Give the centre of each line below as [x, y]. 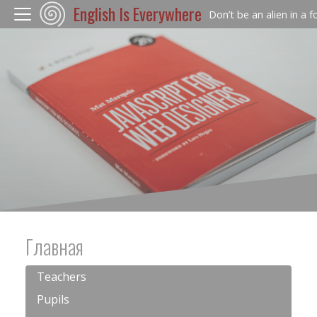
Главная [54, 247]
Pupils [53, 300]
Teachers [62, 277]
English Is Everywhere [137, 14]
